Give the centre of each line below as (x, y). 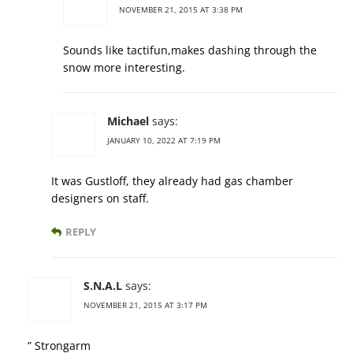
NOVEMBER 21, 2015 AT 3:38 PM (181, 9)
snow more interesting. (124, 67)
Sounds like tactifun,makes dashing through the (190, 50)
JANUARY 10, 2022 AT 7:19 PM (164, 140)
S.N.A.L (103, 285)
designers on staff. (100, 198)
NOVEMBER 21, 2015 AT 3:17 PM (145, 305)
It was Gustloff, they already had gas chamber (172, 180)
